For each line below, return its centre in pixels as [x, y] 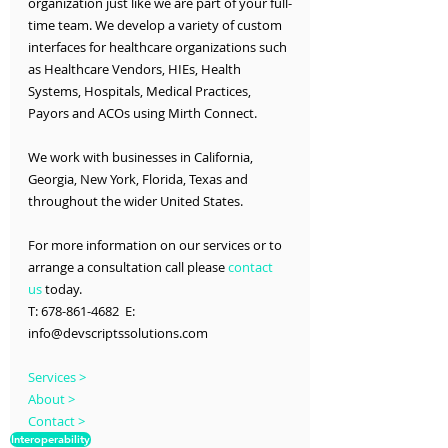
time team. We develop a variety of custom [156, 25]
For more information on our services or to [156, 245]
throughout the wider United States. [135, 201]
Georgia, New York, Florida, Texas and [139, 179]
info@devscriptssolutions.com [118, 333]
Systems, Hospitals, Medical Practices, [141, 91]
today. [62, 289]
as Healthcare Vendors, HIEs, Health [136, 69]
